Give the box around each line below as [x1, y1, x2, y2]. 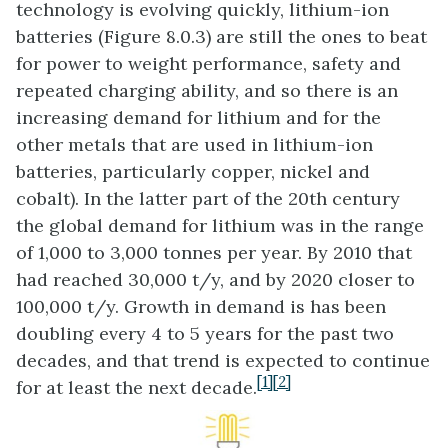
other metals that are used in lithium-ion [16, 133, 373, 157]
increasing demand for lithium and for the [16, 106, 381, 130]
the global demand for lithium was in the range [16, 214, 424, 238]
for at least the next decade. [16, 376, 257, 400]
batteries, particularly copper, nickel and [16, 160, 370, 184]
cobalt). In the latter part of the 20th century [16, 187, 400, 211]
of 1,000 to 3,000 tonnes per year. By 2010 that [16, 241, 412, 265]
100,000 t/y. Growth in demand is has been [16, 295, 386, 319]
